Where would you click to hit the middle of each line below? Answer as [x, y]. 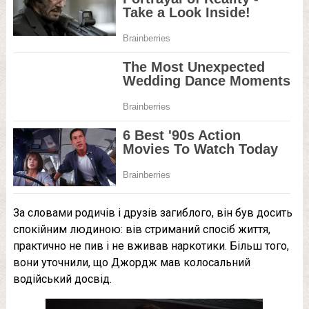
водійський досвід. [62, 279]
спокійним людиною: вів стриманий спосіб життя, [141, 230]
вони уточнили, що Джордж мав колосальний [131, 263]
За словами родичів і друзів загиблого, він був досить [152, 213]
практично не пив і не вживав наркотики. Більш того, [151, 246]
